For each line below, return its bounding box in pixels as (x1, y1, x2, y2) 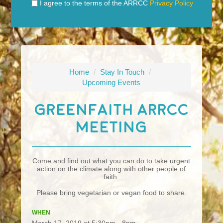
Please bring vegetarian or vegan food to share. (36, 188, 187, 197)
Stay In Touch (100, 67, 145, 76)
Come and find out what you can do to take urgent (32, 156, 191, 165)
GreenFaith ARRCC (34, 102, 189, 118)
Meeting (75, 119, 147, 135)
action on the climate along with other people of (37, 164, 186, 173)
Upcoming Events (82, 78, 141, 87)
